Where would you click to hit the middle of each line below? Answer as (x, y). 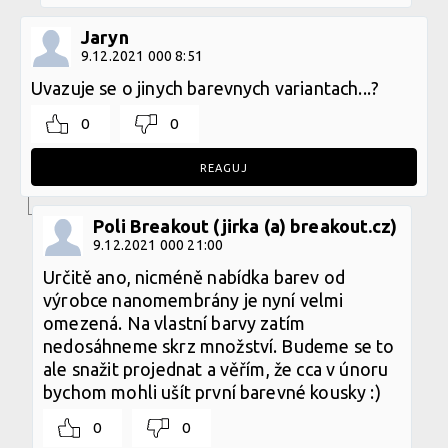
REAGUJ (224, 167)
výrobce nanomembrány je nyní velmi (193, 299)
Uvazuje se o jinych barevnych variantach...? (205, 87)
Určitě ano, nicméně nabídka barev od (194, 276)
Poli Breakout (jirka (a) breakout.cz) (245, 225)
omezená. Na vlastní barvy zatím (174, 322)
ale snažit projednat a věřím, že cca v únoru (216, 368)
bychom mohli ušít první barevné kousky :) (212, 391)
